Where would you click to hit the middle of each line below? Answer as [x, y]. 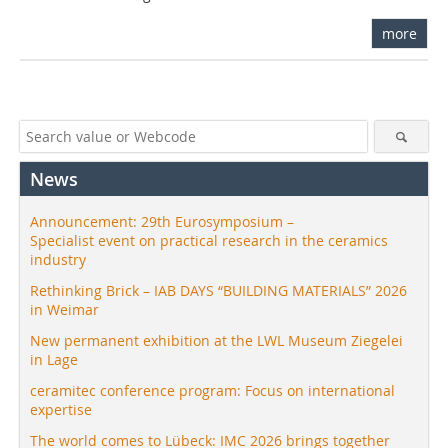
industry [58, 259]
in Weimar [64, 309]
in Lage [54, 359]
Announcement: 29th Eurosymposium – [162, 221]
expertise [61, 409]
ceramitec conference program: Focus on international [212, 390]
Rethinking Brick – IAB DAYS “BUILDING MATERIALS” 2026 [218, 290]
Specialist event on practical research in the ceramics [209, 240]
